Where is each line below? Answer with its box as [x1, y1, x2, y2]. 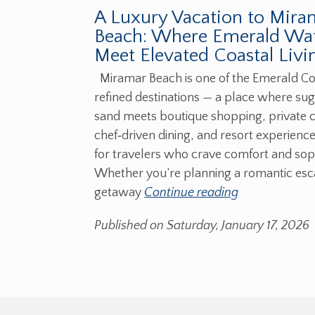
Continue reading [144, 186, 239, 200]
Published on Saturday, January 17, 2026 [94, 219, 310, 233]
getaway [94, 186, 145, 200]
